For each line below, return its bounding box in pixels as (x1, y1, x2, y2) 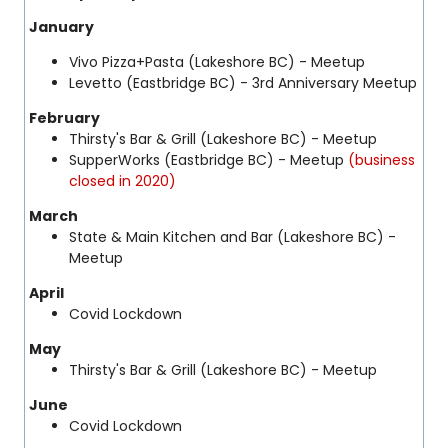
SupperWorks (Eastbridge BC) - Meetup (69, 150, 348, 170)
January (29, 17, 97, 37)
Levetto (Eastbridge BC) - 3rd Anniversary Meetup (69, 73, 417, 93)
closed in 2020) (69, 171, 176, 191)
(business (348, 150, 415, 170)
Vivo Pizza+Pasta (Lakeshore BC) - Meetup (69, 52, 365, 72)
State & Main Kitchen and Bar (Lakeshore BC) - (69, 227, 396, 247)
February (29, 108, 100, 128)
